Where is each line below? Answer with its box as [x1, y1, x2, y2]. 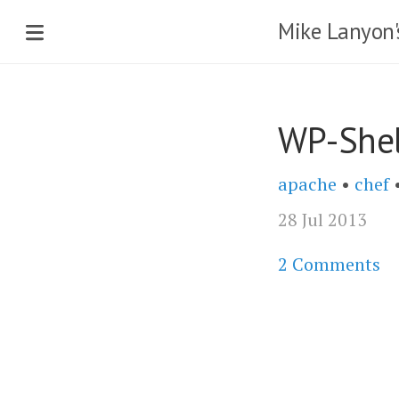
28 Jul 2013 [278, 208, 367, 232]
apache [278, 172, 337, 196]
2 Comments [278, 252, 380, 276]
